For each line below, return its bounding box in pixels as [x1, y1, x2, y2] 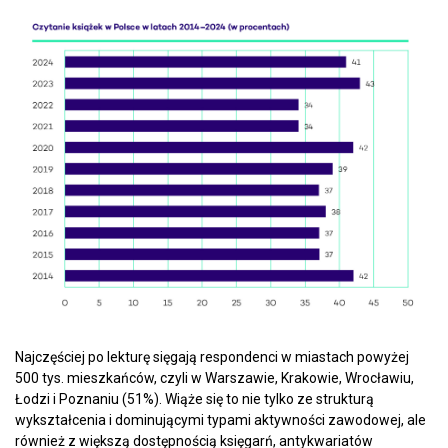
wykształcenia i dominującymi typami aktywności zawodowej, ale [15, 412, 426, 429]
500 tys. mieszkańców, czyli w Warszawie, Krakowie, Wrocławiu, [15, 370, 414, 387]
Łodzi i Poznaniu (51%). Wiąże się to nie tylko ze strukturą [15, 391, 374, 408]
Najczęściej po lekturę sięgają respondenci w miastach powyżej [15, 349, 409, 366]
